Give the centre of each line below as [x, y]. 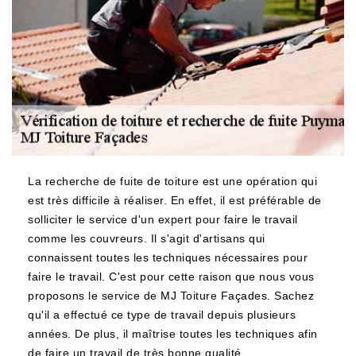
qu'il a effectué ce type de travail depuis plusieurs [162, 315]
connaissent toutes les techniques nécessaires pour [168, 257]
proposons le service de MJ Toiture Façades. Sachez [171, 296]
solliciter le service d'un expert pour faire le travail [163, 219]
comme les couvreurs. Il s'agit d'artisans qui [147, 238]
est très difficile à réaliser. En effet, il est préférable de [175, 200]
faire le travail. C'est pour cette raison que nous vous [171, 277]
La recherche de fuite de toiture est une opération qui [172, 181]
